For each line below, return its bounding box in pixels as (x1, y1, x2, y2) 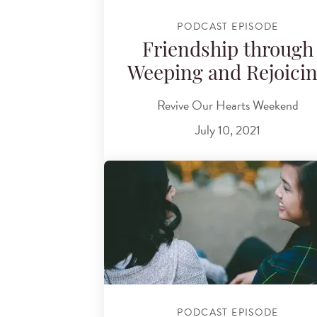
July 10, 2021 (195, 120, 260, 140)
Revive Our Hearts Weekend (157, 95, 299, 115)
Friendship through (142, 42, 313, 62)
